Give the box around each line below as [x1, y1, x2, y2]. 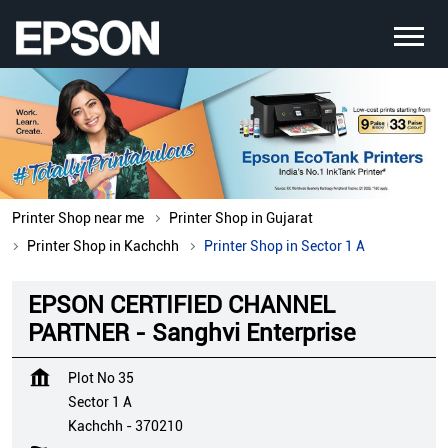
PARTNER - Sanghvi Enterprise [28, 319, 356, 348]
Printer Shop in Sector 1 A [204, 238, 365, 255]
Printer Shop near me [12, 210, 144, 227]
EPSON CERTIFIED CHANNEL [28, 291, 335, 320]
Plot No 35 [68, 370, 134, 387]
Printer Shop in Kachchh [27, 238, 179, 255]
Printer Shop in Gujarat [169, 210, 313, 227]
